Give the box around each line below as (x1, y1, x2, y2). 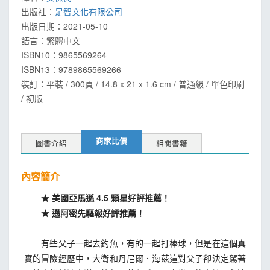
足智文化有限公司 (55, 5, 122, 17)
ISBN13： (21, 63, 58, 75)
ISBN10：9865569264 (21, 49, 107, 61)
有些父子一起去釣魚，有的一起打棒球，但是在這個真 (24, 237, 246, 249)
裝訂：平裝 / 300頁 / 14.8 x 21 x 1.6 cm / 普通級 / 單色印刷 (21, 78, 245, 90)
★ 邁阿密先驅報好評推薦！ (24, 207, 145, 219)
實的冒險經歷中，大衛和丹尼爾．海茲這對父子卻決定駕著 (24, 252, 246, 264)
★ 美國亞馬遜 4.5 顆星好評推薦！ (24, 192, 170, 204)
